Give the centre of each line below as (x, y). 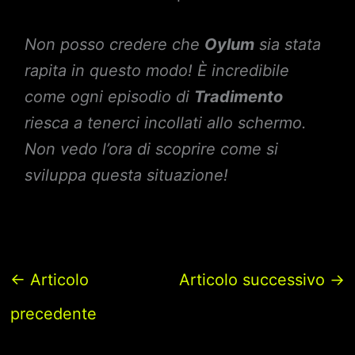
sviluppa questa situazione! (126, 175)
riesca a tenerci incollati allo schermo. (165, 123)
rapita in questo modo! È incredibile (157, 71)
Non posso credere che (114, 44)
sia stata (287, 44)
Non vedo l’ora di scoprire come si (151, 149)
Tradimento (238, 97)
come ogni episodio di (109, 97)
